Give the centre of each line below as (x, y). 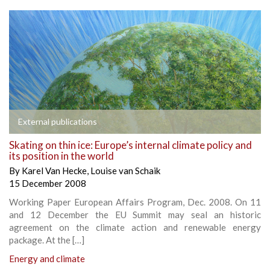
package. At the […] (47, 240)
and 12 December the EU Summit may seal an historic (135, 214)
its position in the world (61, 155)
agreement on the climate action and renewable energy (135, 227)
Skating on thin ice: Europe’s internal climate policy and (130, 145)
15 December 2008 (48, 183)
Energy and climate (47, 258)
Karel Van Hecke (54, 170)
